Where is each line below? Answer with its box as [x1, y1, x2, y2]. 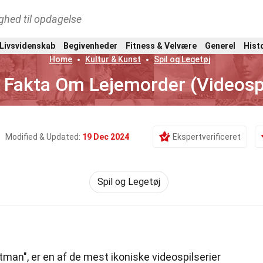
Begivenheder [63, 41, 117, 50]
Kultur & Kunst [85, 55, 141, 64]
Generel [205, 41, 235, 50]
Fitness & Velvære [126, 41, 197, 50]
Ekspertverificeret [173, 132, 241, 141]
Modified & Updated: [5, 132, 82, 141]
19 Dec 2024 [82, 132, 129, 141]
